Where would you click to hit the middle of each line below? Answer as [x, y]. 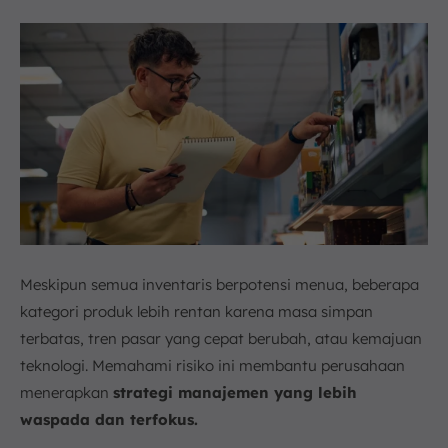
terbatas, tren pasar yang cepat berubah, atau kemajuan [221, 338]
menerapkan [66, 392]
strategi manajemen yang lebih [235, 392]
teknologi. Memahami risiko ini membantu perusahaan [212, 365]
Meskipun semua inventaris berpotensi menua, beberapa [219, 284]
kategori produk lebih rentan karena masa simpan [196, 311]
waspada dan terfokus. [109, 419]
